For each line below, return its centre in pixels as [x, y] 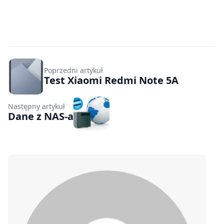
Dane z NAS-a [41, 116]
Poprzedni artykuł [73, 70]
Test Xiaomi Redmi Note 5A [111, 80]
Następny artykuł [36, 106]
